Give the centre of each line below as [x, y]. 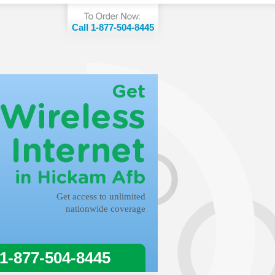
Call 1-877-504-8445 [113, 27]
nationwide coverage [106, 209]
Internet [78, 152]
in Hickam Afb [80, 178]
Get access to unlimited [101, 196]
